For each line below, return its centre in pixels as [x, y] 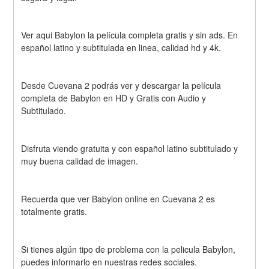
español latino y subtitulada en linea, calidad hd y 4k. [121, 48]
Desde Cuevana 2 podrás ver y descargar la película [121, 86]
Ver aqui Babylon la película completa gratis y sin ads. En [130, 35]
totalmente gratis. [54, 211]
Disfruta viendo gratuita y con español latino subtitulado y [130, 148]
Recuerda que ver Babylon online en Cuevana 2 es [118, 198]
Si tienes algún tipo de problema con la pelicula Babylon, [128, 249]
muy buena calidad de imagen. [80, 161]
